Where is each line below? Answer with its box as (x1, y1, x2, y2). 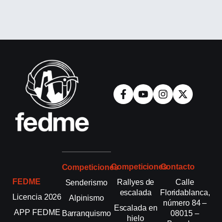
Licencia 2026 (12, 192, 62, 201)
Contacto (160, 162, 195, 171)
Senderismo (65, 178, 108, 187)
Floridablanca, (160, 188, 210, 197)
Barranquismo (61, 209, 111, 218)
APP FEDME (14, 208, 60, 217)
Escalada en (113, 203, 158, 212)
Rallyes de (117, 177, 155, 186)
